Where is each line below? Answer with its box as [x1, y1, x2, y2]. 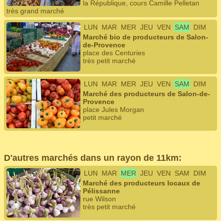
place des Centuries [83, 49, 145, 57]
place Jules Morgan [83, 106, 144, 113]
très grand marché [6, 7, 64, 15]
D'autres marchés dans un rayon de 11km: [4, 153, 182, 163]
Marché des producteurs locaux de [83, 179, 200, 187]
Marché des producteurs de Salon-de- [83, 90, 210, 98]
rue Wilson [83, 195, 116, 203]
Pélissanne [83, 187, 120, 195]
